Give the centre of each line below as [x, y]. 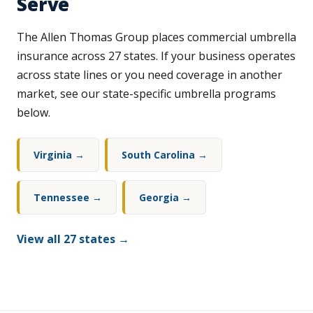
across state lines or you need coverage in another [150, 75]
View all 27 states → [73, 239]
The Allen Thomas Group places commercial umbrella [156, 37]
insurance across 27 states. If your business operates [156, 56]
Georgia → [165, 198]
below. [34, 113]
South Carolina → [165, 155]
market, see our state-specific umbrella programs [146, 94]
